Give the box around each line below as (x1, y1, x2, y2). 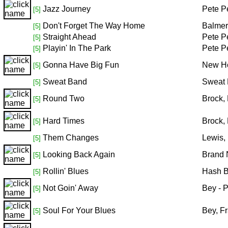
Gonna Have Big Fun (43, 61, 119, 69)
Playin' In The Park (43, 44, 111, 52)
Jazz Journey (43, 5, 91, 13)
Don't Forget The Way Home (43, 21, 145, 30)
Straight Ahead (43, 33, 96, 41)
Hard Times (43, 117, 84, 125)
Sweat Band (43, 77, 87, 86)
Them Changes (43, 133, 99, 142)
